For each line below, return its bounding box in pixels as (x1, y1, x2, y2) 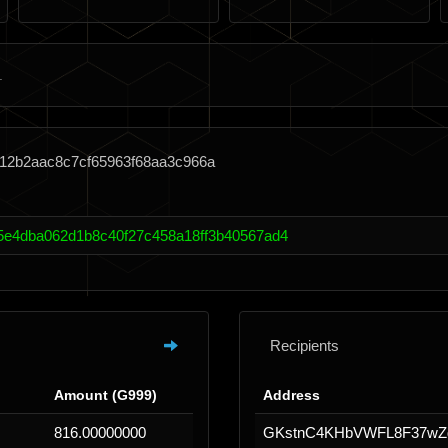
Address (263, 387, 320, 403)
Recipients (270, 337, 339, 354)
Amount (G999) (54, 387, 157, 403)
